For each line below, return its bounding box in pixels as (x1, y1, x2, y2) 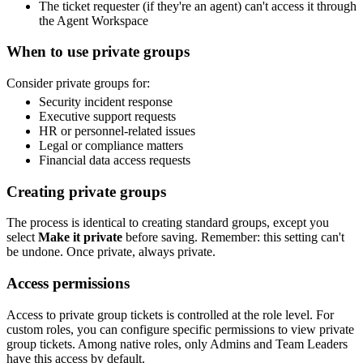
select (6, 230, 38, 245)
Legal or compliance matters (39, 138, 183, 152)
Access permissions (6, 275, 130, 293)
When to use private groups (6, 43, 190, 61)
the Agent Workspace (39, 13, 148, 28)
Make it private (38, 230, 122, 245)
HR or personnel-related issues (39, 123, 195, 138)
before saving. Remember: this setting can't (122, 230, 344, 245)
